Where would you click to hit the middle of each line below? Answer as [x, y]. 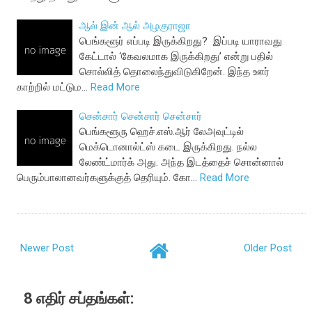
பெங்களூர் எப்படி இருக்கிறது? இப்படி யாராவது [181, 41]
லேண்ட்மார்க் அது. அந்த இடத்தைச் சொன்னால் [182, 163]
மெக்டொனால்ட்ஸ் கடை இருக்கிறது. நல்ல [169, 147]
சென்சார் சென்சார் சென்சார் [141, 117]
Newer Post [47, 248]
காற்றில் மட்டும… [53, 87]
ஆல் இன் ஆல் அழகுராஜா [135, 26]
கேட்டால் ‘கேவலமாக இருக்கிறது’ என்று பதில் [177, 57]
